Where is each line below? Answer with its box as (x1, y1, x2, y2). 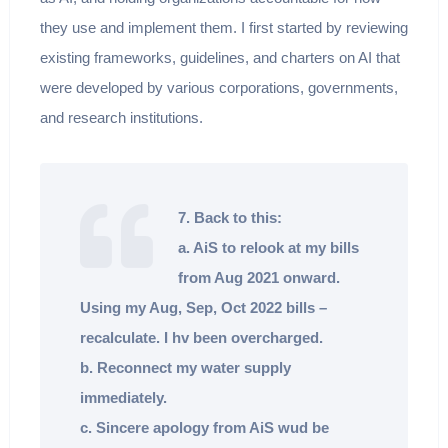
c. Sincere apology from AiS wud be (79, 419, 329, 437)
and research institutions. (39, 109, 203, 127)
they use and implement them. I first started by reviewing (39, 19, 408, 37)
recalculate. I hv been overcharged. (79, 329, 323, 347)
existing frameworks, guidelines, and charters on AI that (39, 49, 400, 67)
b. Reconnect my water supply (79, 359, 291, 377)
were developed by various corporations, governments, (39, 79, 398, 97)
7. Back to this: (177, 209, 282, 227)
